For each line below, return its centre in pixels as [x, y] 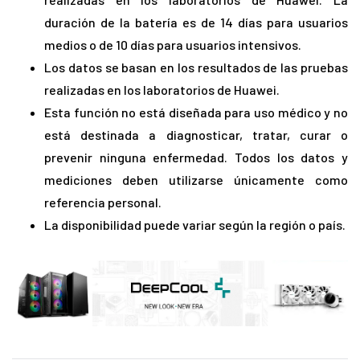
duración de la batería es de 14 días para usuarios [196, 22]
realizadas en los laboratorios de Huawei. [162, 90]
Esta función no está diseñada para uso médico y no [196, 112]
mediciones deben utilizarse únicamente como [196, 180]
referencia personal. [103, 202]
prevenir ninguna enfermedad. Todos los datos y [196, 157]
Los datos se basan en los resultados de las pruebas [196, 67]
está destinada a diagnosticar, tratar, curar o [196, 135]
